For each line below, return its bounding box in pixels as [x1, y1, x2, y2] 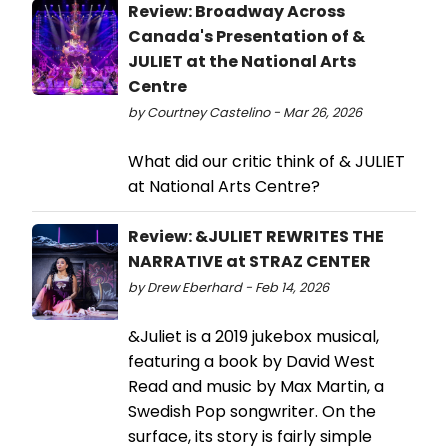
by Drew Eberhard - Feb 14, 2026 [128, 278, 329, 296]
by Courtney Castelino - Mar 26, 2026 [128, 103, 362, 121]
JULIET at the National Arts [128, 49, 356, 73]
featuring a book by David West [128, 349, 375, 373]
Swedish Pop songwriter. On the [128, 399, 376, 423]
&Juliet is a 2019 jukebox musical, [128, 324, 379, 348]
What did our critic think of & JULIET [128, 149, 405, 173]
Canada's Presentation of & [128, 24, 365, 48]
